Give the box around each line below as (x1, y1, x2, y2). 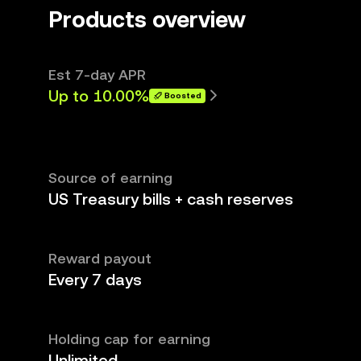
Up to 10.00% (48, 86, 149, 106)
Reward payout (48, 250, 151, 267)
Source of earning (48, 169, 172, 186)
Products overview (48, 6, 246, 32)
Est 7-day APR (48, 66, 146, 83)
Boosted (164, 91, 201, 100)
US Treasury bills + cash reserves (48, 189, 293, 209)
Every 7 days (48, 270, 142, 289)
